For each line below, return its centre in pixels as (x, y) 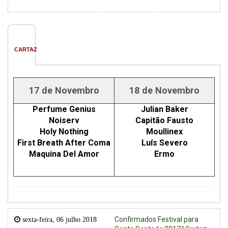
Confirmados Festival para (157, 220)
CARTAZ (26, 50)
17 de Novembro (64, 91)
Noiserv (64, 121)
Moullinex (164, 132)
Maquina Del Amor (64, 154)
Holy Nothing (64, 132)
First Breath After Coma (64, 143)
